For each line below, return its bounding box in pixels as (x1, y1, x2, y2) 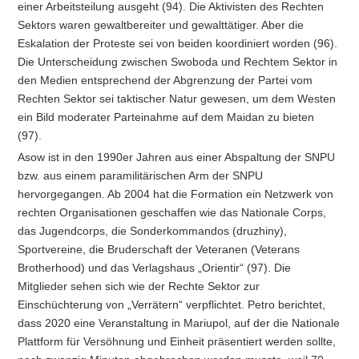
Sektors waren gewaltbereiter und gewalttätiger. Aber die (18, 18, 305, 32)
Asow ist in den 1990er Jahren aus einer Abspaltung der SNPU (18, 151, 336, 164)
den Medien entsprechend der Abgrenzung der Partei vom (18, 74, 313, 87)
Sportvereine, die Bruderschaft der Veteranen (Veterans (18, 243, 301, 256)
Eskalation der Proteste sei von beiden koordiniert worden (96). (18, 37, 338, 50)
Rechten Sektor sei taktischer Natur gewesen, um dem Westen (18, 92, 337, 106)
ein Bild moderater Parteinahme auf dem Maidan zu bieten (18, 111, 315, 124)
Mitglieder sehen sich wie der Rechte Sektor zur (18, 280, 260, 293)
